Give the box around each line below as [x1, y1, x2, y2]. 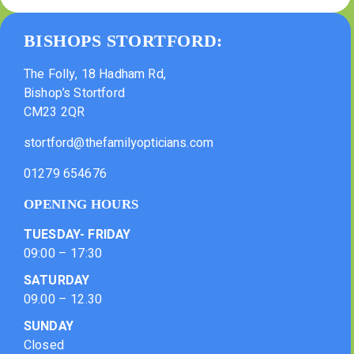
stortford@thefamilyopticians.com [24, 134, 214, 153]
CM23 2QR [24, 103, 85, 122]
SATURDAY [24, 271, 90, 291]
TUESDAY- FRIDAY [24, 225, 131, 245]
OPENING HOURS [24, 197, 139, 213]
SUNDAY [24, 317, 73, 337]
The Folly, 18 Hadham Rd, [24, 65, 166, 85]
